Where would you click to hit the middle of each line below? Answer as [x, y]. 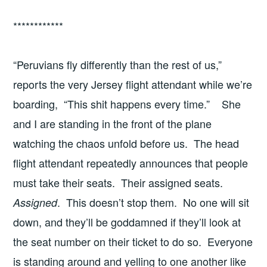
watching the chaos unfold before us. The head [126, 143]
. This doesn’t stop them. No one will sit [153, 202]
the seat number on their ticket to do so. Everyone [133, 242]
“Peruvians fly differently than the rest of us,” [118, 65]
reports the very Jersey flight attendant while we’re [133, 84]
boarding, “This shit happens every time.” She [127, 104]
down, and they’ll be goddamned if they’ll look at [127, 222]
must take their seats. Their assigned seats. [120, 183]
